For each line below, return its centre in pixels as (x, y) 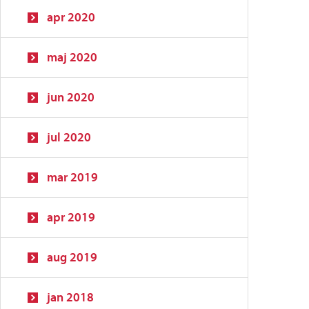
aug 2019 (72, 257)
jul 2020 (69, 137)
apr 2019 (71, 217)
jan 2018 (70, 297)
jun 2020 (71, 97)
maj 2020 (72, 57)
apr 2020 (71, 17)
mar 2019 (72, 177)
